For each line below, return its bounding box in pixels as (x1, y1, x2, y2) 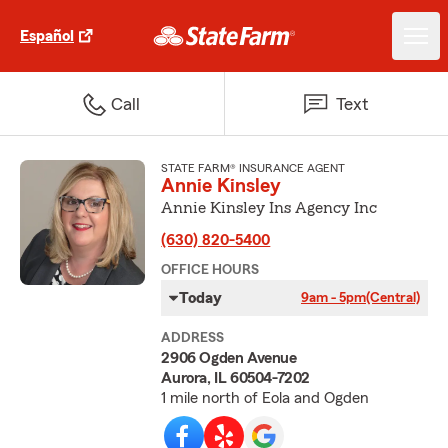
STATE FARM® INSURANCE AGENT (161, 162, 346, 174)
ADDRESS (161, 331, 225, 345)
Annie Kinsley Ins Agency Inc (161, 200, 378, 216)
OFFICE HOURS (161, 263, 260, 277)
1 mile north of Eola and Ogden (161, 390, 370, 406)
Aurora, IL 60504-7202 (161, 370, 310, 386)
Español (20, 28, 74, 44)
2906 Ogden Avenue (161, 350, 297, 366)
